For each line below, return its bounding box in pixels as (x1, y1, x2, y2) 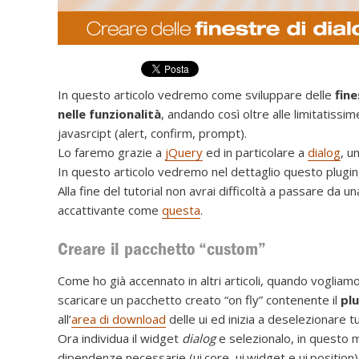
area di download (71, 311, 166, 328)
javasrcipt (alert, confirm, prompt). (58, 124, 247, 141)
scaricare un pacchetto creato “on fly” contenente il (58, 292, 337, 309)
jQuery (165, 143, 203, 160)
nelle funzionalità (58, 105, 161, 122)
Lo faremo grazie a (58, 143, 165, 160)
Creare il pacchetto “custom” (58, 238, 266, 260)
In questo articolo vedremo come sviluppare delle (58, 86, 335, 103)
